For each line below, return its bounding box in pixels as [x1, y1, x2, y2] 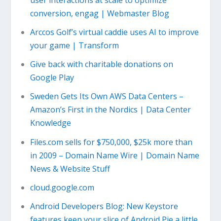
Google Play [30, 72, 74, 83]
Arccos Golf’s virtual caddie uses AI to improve [30, 27, 199, 38]
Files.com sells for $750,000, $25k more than [30, 136, 192, 147]
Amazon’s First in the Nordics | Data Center [30, 104, 191, 115]
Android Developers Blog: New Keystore [30, 201, 178, 212]
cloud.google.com [30, 182, 94, 193]
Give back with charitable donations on [30, 59, 173, 70]
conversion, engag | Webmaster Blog [30, 7, 169, 19]
